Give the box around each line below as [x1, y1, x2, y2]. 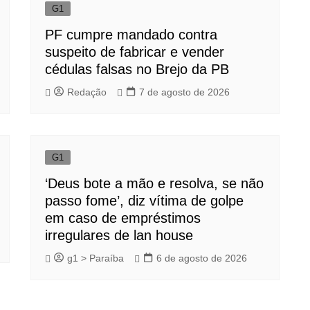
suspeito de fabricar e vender [45, 44, 224, 60]
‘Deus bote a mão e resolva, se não [45, 175, 264, 191]
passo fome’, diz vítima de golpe [45, 192, 244, 208]
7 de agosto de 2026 [139, 86, 230, 98]
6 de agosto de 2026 [156, 253, 247, 264]
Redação [67, 86, 107, 98]
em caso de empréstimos [45, 210, 201, 226]
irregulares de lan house [45, 227, 193, 243]
